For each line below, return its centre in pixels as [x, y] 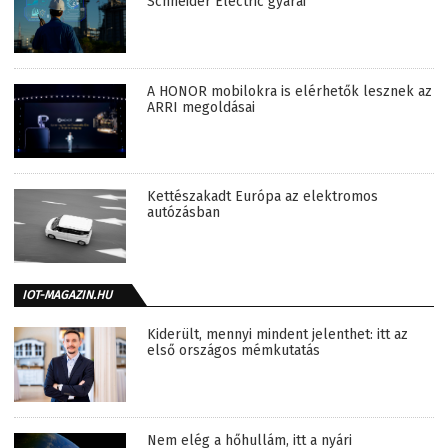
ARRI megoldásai [201, 107]
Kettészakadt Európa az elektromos [262, 197]
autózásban [183, 213]
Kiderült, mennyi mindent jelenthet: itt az [277, 334]
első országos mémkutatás [233, 350]
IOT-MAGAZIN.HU [67, 294]
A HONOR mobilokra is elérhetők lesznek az [289, 91]
